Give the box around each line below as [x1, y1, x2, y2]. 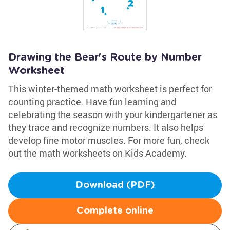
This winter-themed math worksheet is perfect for [8, 83, 212, 95]
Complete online [76, 206, 154, 216]
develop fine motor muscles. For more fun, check [8, 134, 209, 146]
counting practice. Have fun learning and [8, 95, 176, 108]
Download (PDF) [75, 181, 155, 190]
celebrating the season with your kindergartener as [8, 108, 217, 121]
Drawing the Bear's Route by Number [8, 52, 202, 63]
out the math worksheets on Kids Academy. [8, 147, 187, 159]
